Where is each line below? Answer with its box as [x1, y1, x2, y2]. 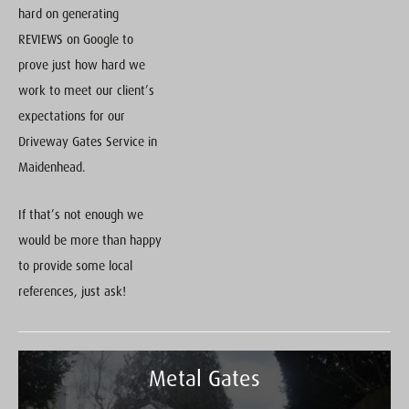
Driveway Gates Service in [18, 134, 157, 150]
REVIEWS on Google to [18, 32, 133, 47]
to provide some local [18, 258, 132, 274]
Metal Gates [149, 366, 260, 392]
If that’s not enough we [18, 207, 143, 223]
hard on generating [18, 6, 119, 22]
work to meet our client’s [18, 83, 154, 99]
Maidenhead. [18, 160, 86, 175]
